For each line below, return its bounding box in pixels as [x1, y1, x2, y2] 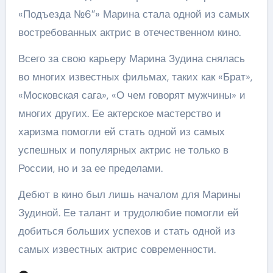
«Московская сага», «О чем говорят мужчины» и [18, 88, 246, 102]
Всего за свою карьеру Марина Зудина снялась [18, 52, 245, 65]
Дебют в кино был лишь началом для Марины [18, 188, 241, 201]
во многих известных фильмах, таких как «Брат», [18, 70, 252, 83]
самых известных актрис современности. [18, 243, 216, 256]
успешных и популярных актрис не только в [18, 143, 229, 157]
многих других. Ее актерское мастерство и [18, 107, 221, 120]
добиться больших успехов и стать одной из [18, 224, 235, 238]
